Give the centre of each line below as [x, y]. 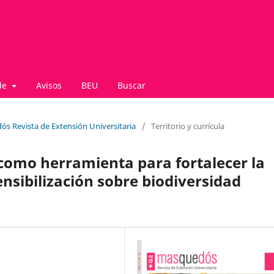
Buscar [131, 85]
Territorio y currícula [188, 126]
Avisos [49, 85]
